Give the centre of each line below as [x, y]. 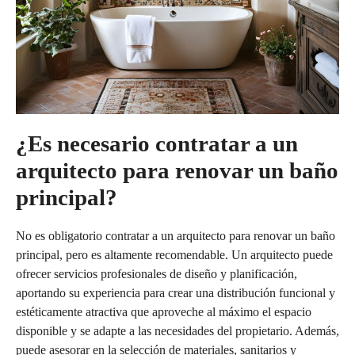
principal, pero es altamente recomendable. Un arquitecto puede [174, 254]
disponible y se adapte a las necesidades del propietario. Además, [177, 330]
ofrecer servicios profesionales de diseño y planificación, [157, 273]
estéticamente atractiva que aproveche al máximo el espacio [164, 311]
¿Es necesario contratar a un [157, 143]
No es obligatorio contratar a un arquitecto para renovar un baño [176, 235]
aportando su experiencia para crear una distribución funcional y [176, 292]
